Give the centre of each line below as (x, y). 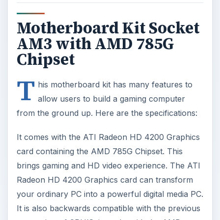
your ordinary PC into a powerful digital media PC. (110, 194)
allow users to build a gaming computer (111, 99)
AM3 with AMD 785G (95, 44)
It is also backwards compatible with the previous (108, 208)
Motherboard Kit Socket (108, 28)
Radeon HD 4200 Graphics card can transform (105, 180)
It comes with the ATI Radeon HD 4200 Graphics (108, 137)
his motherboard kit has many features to (115, 85)
